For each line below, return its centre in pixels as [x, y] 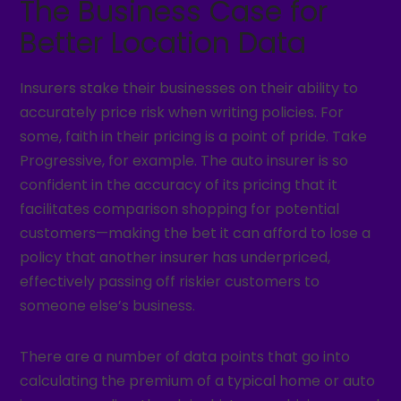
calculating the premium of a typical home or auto [198, 381]
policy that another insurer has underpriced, [175, 257]
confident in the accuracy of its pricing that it [179, 185]
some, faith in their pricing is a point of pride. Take [194, 137]
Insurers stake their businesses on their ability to [189, 88]
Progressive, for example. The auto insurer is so [184, 161]
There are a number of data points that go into [185, 357]
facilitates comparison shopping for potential [180, 209]
